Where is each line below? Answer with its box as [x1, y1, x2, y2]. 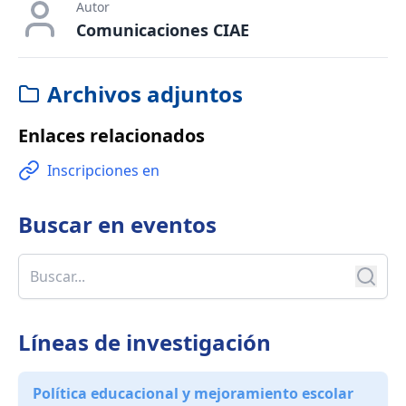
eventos [130, 209, 217, 240]
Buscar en [18, 209, 125, 240]
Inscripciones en [47, 160, 159, 181]
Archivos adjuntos [47, 79, 243, 110]
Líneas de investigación [18, 327, 271, 358]
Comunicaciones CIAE [76, 19, 249, 42]
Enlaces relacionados [18, 123, 205, 149]
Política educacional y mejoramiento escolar [33, 383, 353, 404]
